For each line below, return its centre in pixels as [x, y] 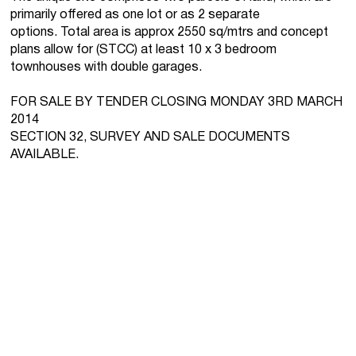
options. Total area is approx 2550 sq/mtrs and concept [170, 32]
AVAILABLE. [45, 155]
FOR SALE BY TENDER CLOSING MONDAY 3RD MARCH [177, 102]
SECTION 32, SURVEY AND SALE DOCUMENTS [151, 137]
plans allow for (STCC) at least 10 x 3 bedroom [144, 50]
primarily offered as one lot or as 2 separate [135, 15]
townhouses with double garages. [106, 67]
